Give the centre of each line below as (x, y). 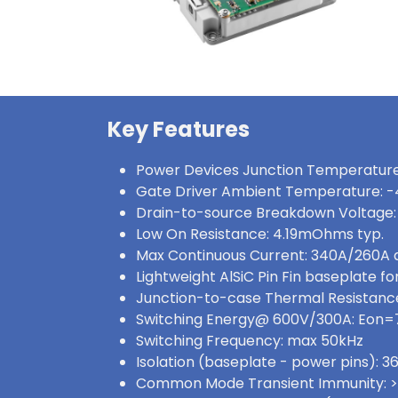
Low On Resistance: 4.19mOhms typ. (260, 234)
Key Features (179, 129)
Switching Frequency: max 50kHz (250, 341)
